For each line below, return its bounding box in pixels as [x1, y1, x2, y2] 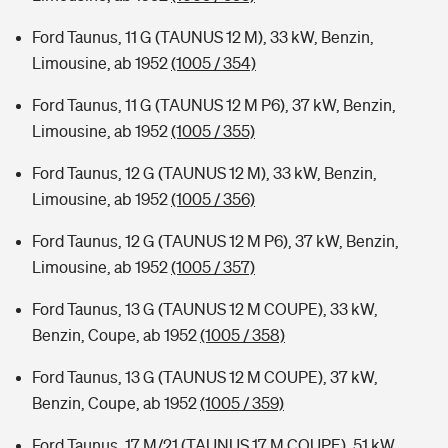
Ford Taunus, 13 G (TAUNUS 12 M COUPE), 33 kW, [32, 300, 378, 318]
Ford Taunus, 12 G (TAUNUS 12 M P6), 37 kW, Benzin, [32, 232, 399, 250]
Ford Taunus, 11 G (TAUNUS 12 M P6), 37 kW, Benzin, [32, 96, 396, 114]
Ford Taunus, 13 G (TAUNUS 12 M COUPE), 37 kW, [32, 368, 378, 386]
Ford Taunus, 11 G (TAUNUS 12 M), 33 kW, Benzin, [32, 28, 374, 46]
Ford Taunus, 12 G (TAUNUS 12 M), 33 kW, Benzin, [32, 164, 377, 182]
